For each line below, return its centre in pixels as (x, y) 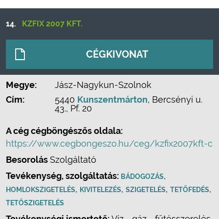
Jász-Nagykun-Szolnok (103, 85)
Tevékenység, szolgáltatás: (63, 176)
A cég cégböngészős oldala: (64, 131)
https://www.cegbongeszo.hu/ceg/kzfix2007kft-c (109, 143)
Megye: (21, 85)
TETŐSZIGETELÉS (35, 203)
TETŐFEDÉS (190, 190)
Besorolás (28, 160)
